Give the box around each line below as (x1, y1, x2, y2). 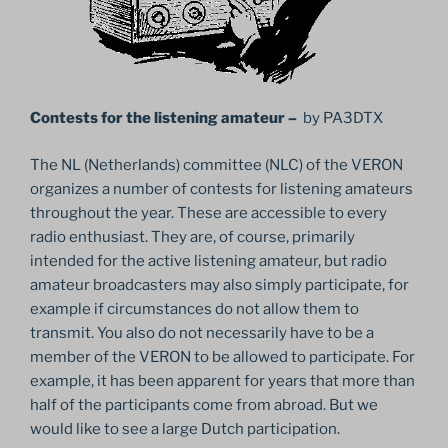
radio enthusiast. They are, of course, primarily (30, 227, 355, 246)
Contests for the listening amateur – (30, 109, 300, 128)
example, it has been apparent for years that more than (30, 371, 415, 390)
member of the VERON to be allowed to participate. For (30, 347, 415, 366)
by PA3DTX (300, 109, 383, 128)
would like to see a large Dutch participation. (30, 419, 340, 438)
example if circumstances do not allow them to (30, 299, 359, 318)
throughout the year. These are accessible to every (30, 203, 387, 222)
